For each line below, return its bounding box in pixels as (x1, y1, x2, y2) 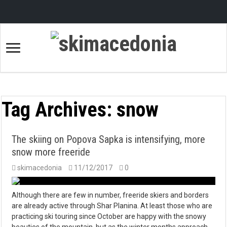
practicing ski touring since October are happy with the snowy (12, 212, 207, 221)
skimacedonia (17, 164, 62, 172)
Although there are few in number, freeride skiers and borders (12, 191, 209, 200)
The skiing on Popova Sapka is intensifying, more (12, 133, 206, 146)
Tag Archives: (2, 98, 117, 122)
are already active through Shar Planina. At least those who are (12, 202, 213, 210)
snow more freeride (12, 146, 91, 159)
